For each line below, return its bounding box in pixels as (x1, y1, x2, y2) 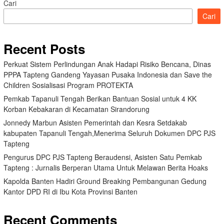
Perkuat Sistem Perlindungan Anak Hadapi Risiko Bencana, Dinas (3, 59, 211, 69)
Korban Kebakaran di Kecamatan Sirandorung (3, 104, 149, 114)
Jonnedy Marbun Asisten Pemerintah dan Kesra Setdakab (3, 117, 187, 128)
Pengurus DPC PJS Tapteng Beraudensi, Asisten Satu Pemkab (3, 152, 202, 162)
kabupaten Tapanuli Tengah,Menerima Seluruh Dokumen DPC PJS (3, 128, 215, 138)
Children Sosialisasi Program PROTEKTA (3, 80, 133, 90)
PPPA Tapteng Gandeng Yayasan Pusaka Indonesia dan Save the (3, 69, 212, 80)
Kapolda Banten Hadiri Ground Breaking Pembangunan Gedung (3, 176, 206, 186)
